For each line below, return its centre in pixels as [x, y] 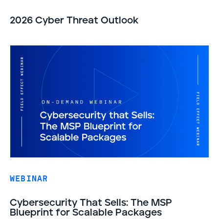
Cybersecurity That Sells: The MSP [91, 203]
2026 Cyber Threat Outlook [74, 20]
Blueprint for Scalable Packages [86, 213]
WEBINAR [29, 179]
